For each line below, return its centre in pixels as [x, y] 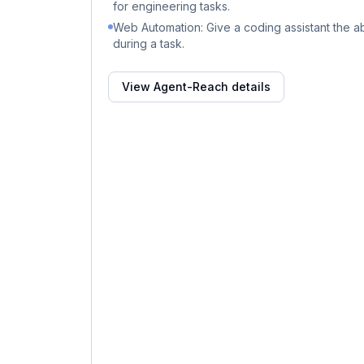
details [249, 87]
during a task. [149, 43]
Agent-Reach [191, 87]
